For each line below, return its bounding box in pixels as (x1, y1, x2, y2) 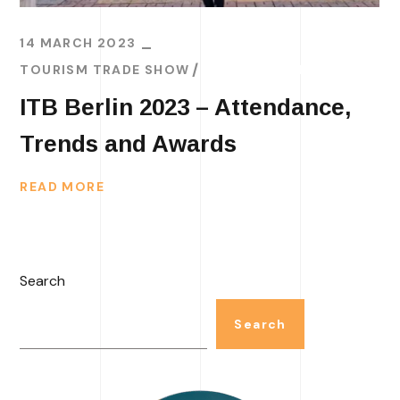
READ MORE (20, 178, 105, 195)
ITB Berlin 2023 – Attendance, (20, 93, 352, 121)
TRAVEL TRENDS (201, 61, 319, 78)
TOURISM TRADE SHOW (20, 61, 190, 78)
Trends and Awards (20, 129, 275, 157)
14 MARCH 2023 (20, 34, 137, 51)
